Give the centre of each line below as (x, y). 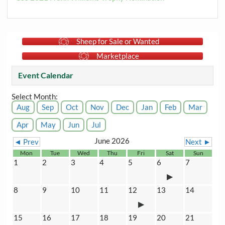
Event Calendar (45, 75)
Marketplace (118, 55)
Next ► (198, 142)
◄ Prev (27, 142)
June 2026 (112, 141)
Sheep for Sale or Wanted (118, 41)
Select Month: (34, 97)
